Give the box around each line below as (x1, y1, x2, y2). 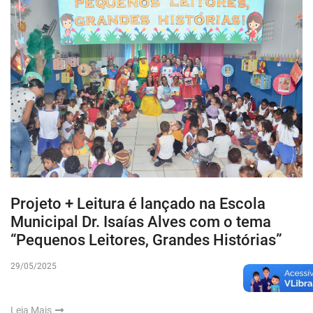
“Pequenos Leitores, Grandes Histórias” (10, 231, 282, 249)
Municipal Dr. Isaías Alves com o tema (10, 213, 271, 231)
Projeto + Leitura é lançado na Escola (10, 195, 265, 213)
